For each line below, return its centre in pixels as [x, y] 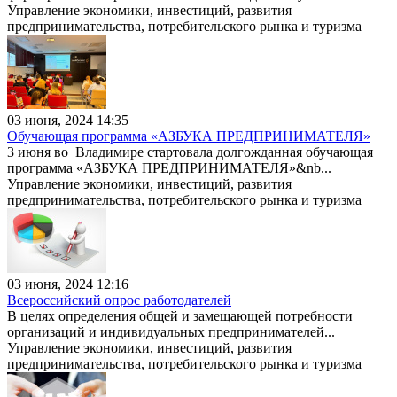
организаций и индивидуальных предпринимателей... [171, 331]
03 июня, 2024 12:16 [68, 284]
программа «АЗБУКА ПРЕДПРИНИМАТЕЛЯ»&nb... [169, 167]
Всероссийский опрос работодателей [119, 300]
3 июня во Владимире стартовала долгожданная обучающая [190, 152]
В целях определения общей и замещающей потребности [180, 315]
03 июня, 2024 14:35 [68, 120]
